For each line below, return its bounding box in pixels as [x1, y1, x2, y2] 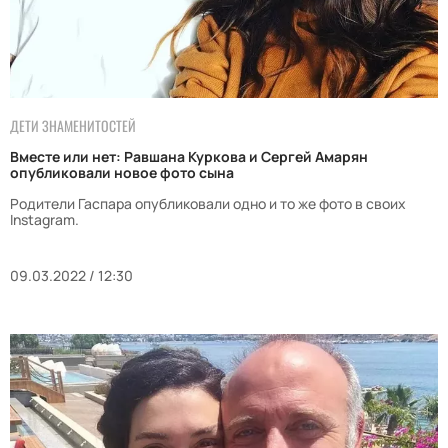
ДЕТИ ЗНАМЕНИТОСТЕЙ [10, 115, 136, 137]
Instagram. [10, 210, 79, 230]
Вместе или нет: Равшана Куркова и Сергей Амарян [10, 147, 368, 167]
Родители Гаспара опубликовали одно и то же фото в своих [10, 194, 406, 214]
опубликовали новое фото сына [10, 163, 234, 183]
